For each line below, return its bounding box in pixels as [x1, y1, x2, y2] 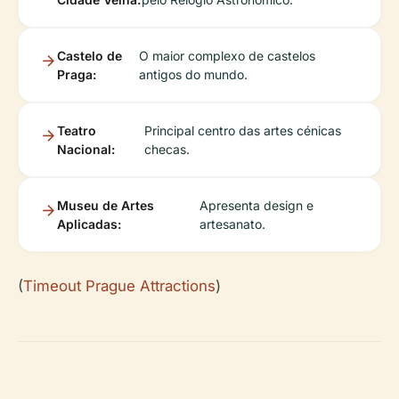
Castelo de [57, 47, 122, 63]
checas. [144, 141, 191, 157]
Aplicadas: [57, 216, 121, 232]
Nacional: [57, 141, 115, 157]
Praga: [57, 66, 96, 82]
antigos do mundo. [139, 66, 248, 82]
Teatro [57, 122, 96, 138]
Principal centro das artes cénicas [144, 122, 342, 138]
